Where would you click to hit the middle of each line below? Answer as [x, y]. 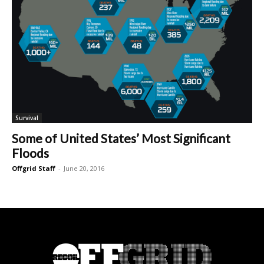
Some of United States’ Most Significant [121, 138]
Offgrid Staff [34, 169]
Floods [30, 153]
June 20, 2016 [84, 169]
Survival [27, 118]
